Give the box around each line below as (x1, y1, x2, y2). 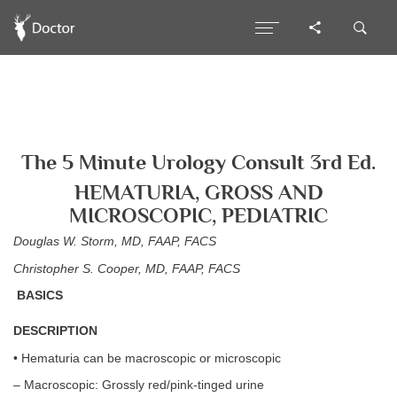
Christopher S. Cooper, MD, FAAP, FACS (13, 261, 240, 276)
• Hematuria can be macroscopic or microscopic (13, 351, 281, 365)
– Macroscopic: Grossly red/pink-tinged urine (13, 378, 264, 392)
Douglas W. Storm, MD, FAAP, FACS (13, 235, 216, 248)
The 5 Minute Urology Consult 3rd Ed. (21, 151, 376, 174)
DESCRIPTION (13, 324, 97, 338)
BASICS (13, 289, 63, 302)
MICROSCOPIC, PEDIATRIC (69, 203, 328, 227)
